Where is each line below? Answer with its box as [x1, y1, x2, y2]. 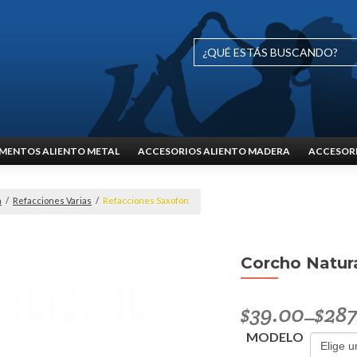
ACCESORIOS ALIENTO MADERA [138, 145, 290, 157]
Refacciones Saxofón [103, 195, 189, 206]
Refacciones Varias [13, 195, 92, 206]
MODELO [245, 329, 304, 344]
